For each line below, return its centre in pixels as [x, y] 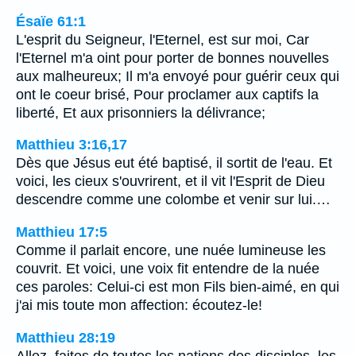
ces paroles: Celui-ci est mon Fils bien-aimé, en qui [178, 286]
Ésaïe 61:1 [51, 21]
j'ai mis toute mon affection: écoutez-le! [139, 305]
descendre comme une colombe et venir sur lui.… [173, 200]
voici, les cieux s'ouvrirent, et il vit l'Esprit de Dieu [170, 182]
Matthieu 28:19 [66, 337]
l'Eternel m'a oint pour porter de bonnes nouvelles [172, 58]
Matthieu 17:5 [62, 232]
